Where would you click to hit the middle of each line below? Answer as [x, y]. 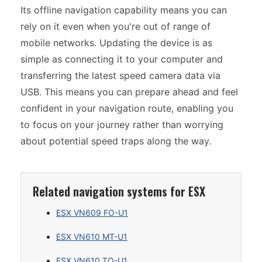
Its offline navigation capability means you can [124, 10]
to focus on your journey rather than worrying [122, 125]
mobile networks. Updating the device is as [116, 43]
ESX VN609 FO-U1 [92, 213]
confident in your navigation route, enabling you [127, 108]
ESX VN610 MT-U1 [92, 237]
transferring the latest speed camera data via [120, 75]
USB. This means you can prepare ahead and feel [129, 92]
